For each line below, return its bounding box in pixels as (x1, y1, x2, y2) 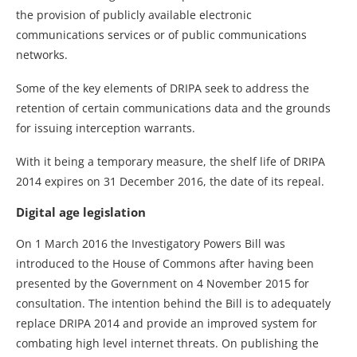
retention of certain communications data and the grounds (16, 100, 331, 116)
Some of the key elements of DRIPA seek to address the (16, 80, 309, 96)
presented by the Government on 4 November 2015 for (16, 275, 309, 291)
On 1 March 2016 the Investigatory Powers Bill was (16, 235, 285, 251)
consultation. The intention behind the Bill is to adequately (16, 295, 331, 311)
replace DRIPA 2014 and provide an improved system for (16, 315, 317, 331)
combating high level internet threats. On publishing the (16, 335, 319, 351)
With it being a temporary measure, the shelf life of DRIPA (16, 153, 325, 169)
